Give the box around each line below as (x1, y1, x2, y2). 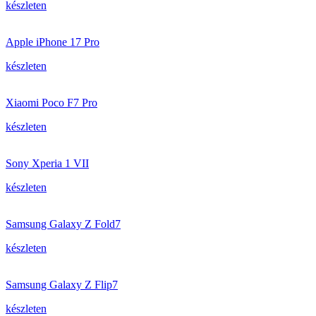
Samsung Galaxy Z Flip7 (6, 279, 118, 291)
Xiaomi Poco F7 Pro (6, 97, 97, 109)
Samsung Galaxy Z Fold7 (6, 218, 121, 230)
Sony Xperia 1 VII (6, 157, 89, 169)
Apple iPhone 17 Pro (6, 36, 99, 48)
